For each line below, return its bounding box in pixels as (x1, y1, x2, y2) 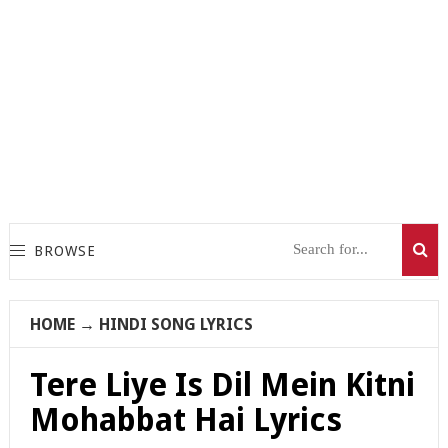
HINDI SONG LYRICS (98, 314, 253, 334)
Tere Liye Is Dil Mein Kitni (29, 365, 415, 404)
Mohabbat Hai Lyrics (29, 400, 342, 439)
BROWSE (33, 243, 96, 260)
